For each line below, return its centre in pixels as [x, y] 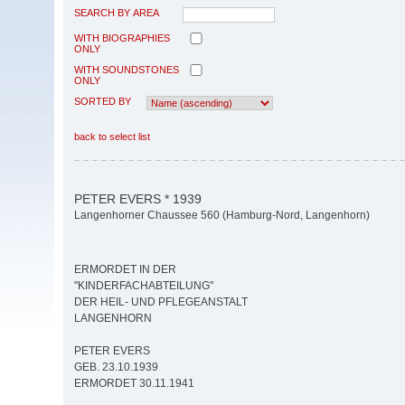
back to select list [112, 136]
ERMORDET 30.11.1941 [134, 384]
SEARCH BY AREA [117, 12]
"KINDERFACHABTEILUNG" [144, 286]
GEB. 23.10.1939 [116, 367]
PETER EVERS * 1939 [138, 198]
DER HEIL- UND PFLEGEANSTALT [161, 302]
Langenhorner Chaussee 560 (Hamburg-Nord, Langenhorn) [222, 216]
